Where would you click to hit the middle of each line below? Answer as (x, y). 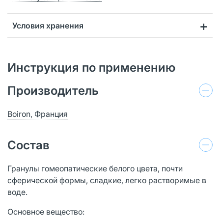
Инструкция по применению (91, 67)
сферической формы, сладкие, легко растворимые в (107, 180)
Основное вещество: (47, 211)
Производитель (53, 90)
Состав (28, 145)
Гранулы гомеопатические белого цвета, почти (95, 168)
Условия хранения (48, 25)
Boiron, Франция (38, 114)
